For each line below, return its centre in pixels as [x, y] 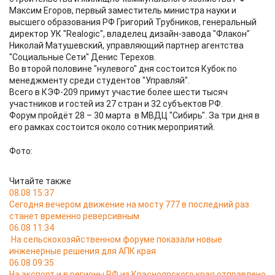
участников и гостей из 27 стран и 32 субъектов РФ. [116, 104]
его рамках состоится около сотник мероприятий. [112, 127]
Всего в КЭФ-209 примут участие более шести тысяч [118, 92]
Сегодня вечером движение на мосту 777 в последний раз [129, 204]
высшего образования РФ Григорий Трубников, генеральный [133, 22]
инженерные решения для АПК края [83, 251]
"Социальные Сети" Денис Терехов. [83, 57]
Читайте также [40, 181]
